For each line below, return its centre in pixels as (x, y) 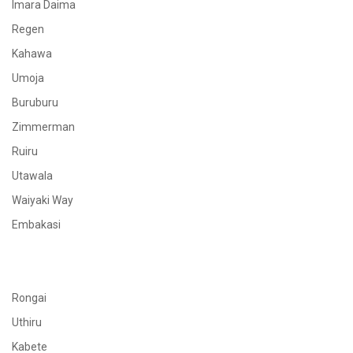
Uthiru (27, 322)
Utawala (32, 176)
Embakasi (36, 225)
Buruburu (35, 102)
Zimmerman (43, 127)
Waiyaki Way (43, 200)
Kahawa (32, 54)
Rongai (29, 298)
